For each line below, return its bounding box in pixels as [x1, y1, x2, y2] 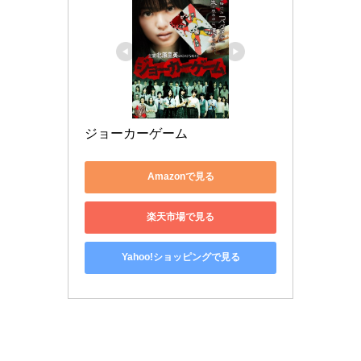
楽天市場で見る [147, 211, 214, 223]
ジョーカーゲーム [85, 126, 188, 140]
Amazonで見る [147, 171, 214, 183]
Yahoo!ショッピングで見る [121, 251, 240, 263]
